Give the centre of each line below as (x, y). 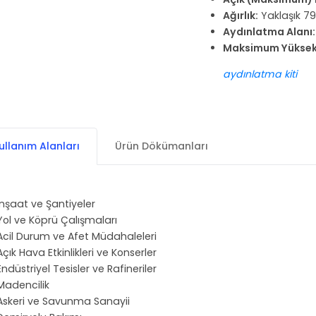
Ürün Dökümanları (162, 146)
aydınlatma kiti (260, 74)
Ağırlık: (241, 16)
